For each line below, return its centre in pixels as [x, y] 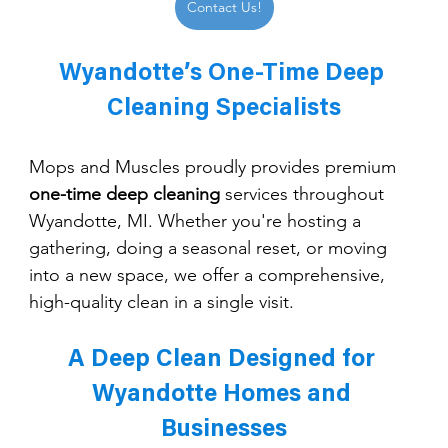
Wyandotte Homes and [224, 394]
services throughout [304, 193]
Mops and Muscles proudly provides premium [214, 166]
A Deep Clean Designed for [224, 359]
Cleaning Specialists [224, 108]
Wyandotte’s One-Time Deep [224, 73]
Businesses [224, 429]
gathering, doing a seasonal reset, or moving [210, 247]
